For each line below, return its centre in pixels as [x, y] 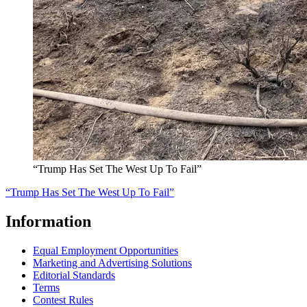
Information [48, 221]
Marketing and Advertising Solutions [112, 262]
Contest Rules [63, 299]
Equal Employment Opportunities [106, 250]
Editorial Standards [74, 275]
